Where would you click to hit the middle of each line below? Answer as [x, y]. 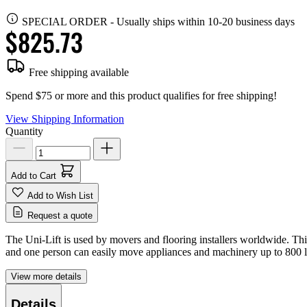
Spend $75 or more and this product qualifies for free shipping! [141, 95]
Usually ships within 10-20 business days [206, 21]
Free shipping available [77, 72]
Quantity [24, 131]
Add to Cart [34, 175]
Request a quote [60, 215]
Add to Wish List [60, 195]
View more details [46, 276]
